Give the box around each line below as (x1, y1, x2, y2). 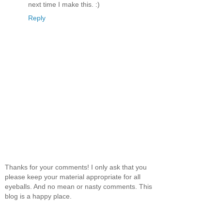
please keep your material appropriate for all (5, 172, 140, 181)
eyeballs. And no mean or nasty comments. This (5, 182, 152, 190)
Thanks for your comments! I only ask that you (5, 163, 147, 171)
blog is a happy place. (5, 192, 72, 200)
